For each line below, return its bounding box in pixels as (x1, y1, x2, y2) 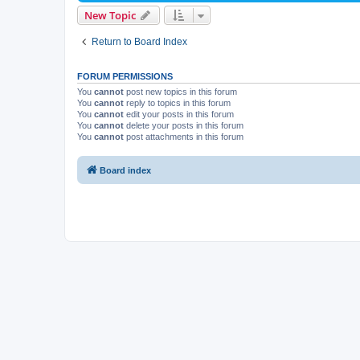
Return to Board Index (92, 36, 187, 48)
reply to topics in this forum (124, 98, 231, 108)
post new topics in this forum (124, 87, 237, 97)
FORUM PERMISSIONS (77, 72, 173, 82)
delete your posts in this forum (124, 121, 243, 131)
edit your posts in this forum (124, 109, 234, 120)
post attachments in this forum (124, 132, 243, 142)
